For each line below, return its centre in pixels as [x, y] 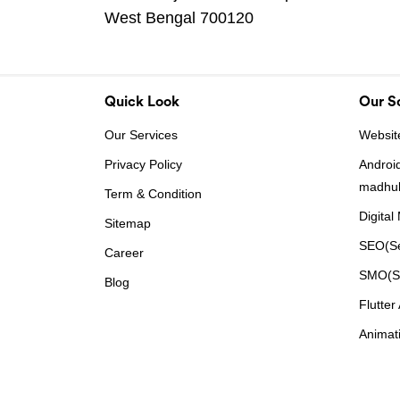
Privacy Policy [143, 164]
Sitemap [128, 223]
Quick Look [142, 102]
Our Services [141, 135]
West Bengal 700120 [179, 18]
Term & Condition [153, 194]
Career [124, 253]
